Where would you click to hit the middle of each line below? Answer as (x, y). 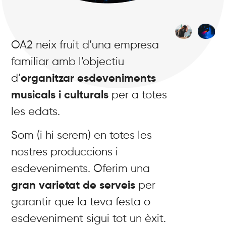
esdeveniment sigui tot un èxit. (89, 219)
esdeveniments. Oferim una (81, 169)
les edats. (36, 112)
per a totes (138, 95)
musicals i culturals (60, 95)
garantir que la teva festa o (81, 203)
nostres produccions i (65, 153)
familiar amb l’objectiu (68, 62)
